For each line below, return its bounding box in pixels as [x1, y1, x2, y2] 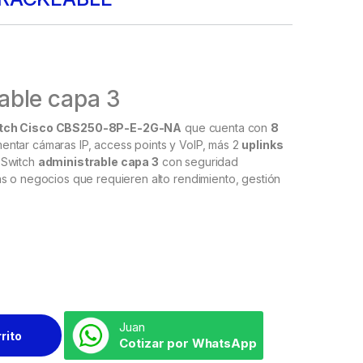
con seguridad [158, 155, 238, 169]
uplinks [241, 138, 284, 152]
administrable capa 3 [37, 155, 159, 169]
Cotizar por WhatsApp [119, 335, 257, 352]
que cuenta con [181, 121, 271, 135]
